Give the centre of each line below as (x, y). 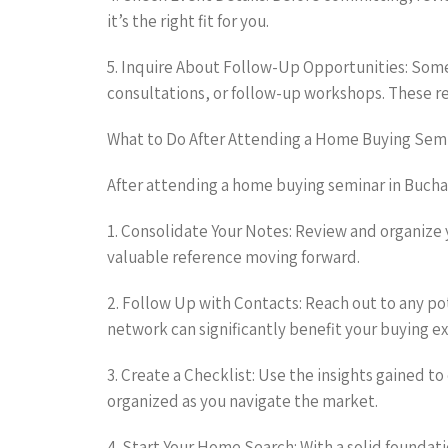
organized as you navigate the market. (242, 400)
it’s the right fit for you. (188, 20)
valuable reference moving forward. (233, 256)
